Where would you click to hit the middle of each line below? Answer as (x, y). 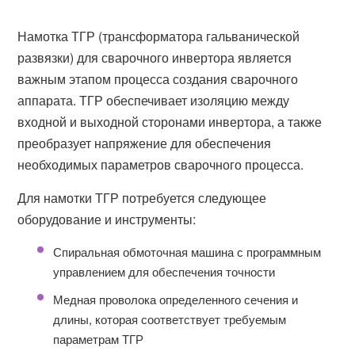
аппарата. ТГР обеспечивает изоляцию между (154, 100)
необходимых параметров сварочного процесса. (161, 164)
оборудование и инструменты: (107, 219)
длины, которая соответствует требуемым (170, 319)
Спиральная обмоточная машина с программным (187, 252)
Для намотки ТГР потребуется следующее (142, 198)
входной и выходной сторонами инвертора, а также (170, 122)
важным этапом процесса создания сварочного (158, 79)
